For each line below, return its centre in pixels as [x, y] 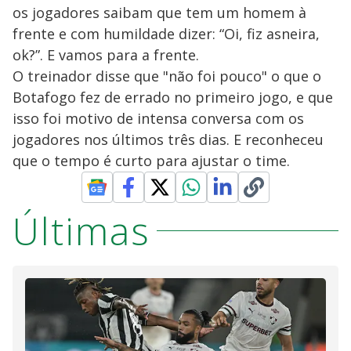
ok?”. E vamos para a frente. [106, 54]
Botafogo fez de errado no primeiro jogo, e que [173, 97]
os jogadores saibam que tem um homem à [159, 12]
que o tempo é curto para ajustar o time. [151, 160]
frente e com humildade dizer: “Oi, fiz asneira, [166, 33]
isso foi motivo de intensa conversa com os [158, 118]
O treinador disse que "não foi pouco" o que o [167, 76]
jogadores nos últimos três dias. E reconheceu [168, 139]
